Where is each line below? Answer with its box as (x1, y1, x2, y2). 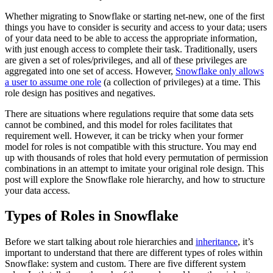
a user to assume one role (5, 76, 101, 87)
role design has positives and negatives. (5, 87, 155, 98)
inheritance (196, 236, 238, 247)
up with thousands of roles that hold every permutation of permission (5, 152, 268, 163)
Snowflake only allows (175, 65, 264, 76)
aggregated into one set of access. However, (5, 65, 175, 76)
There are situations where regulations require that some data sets (5, 108, 253, 119)
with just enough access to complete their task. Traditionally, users (5, 43, 257, 54)
